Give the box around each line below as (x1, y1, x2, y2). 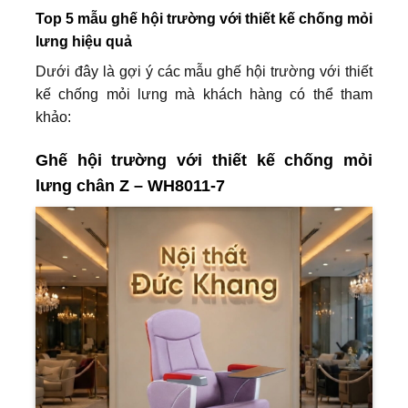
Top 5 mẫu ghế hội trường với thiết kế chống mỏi (36, 11, 372, 27)
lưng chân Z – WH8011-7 (36, 176, 225, 195)
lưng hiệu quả (36, 34, 132, 50)
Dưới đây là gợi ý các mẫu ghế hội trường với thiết (36, 64, 372, 80)
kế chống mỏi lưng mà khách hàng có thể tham (36, 87, 372, 103)
